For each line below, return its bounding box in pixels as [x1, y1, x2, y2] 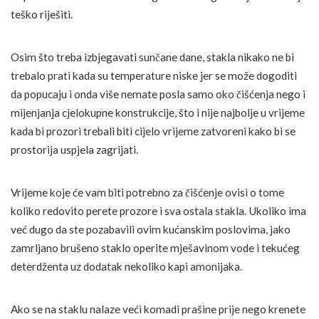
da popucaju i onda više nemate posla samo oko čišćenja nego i [11, 88, 305, 101]
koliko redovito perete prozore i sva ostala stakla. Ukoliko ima [11, 204, 306, 218]
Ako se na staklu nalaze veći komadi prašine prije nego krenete [11, 303, 305, 316]
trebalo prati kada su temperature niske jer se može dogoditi [11, 69, 297, 83]
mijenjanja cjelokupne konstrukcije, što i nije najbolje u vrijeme [11, 106, 305, 120]
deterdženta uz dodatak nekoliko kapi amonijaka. [11, 260, 242, 273]
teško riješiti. [11, 8, 73, 21]
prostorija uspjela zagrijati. [11, 143, 138, 157]
